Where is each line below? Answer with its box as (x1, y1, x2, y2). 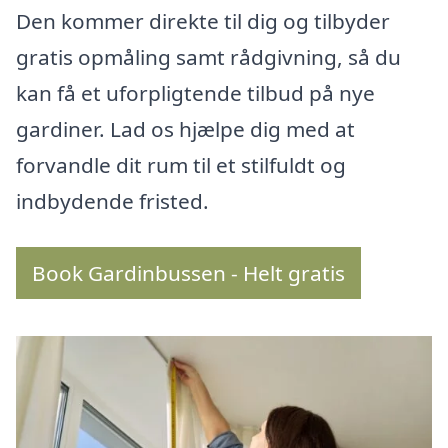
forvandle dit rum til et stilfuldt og (16, 151, 346, 180)
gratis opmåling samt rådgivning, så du (16, 43, 401, 72)
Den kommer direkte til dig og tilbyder (16, 7, 390, 36)
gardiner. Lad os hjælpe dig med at (16, 115, 355, 144)
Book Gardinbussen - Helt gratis (32, 259, 345, 288)
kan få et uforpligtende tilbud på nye (16, 79, 375, 108)
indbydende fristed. (16, 187, 209, 216)
